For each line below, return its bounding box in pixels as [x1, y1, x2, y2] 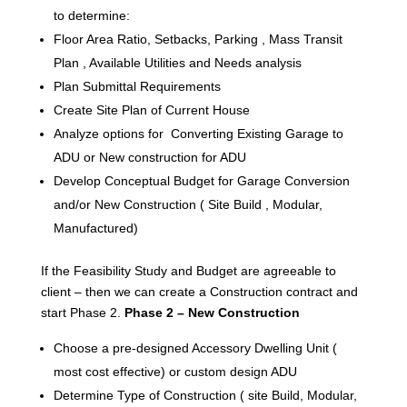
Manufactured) [53, 220, 138, 235]
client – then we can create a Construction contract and [40, 283, 358, 299]
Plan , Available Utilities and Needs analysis [53, 55, 305, 70]
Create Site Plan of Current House [53, 102, 250, 117]
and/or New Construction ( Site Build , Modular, [53, 196, 323, 212]
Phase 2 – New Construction [124, 304, 300, 320]
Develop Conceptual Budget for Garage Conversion [53, 173, 350, 188]
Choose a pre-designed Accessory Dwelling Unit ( [53, 340, 337, 355]
